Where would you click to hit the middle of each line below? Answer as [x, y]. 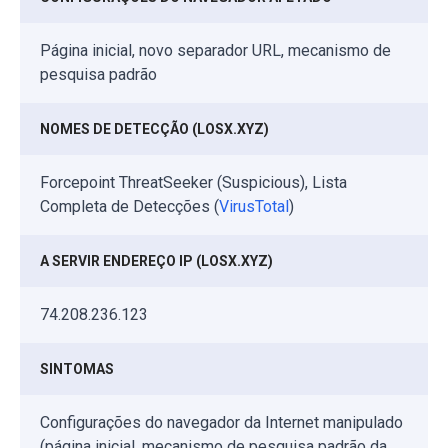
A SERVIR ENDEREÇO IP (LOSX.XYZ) [156, 261]
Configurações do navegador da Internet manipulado [221, 423]
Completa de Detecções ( [129, 207]
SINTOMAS [77, 369]
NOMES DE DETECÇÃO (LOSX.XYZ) [154, 129]
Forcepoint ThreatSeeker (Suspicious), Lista [193, 183]
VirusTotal [254, 207]
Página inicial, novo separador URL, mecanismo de [215, 51]
